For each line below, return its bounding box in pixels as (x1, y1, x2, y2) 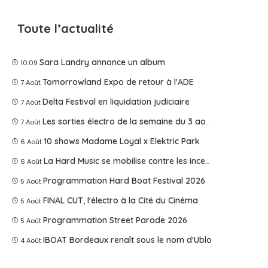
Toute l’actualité (17, 20, 114, 36)
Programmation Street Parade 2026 (43, 214, 188, 226)
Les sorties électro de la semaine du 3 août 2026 (42, 115, 206, 127)
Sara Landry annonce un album (39, 56, 166, 68)
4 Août (20, 235, 42, 245)
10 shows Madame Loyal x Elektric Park (44, 135, 200, 147)
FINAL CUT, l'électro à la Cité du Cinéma (43, 194, 199, 206)
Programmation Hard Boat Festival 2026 (43, 175, 206, 186)
